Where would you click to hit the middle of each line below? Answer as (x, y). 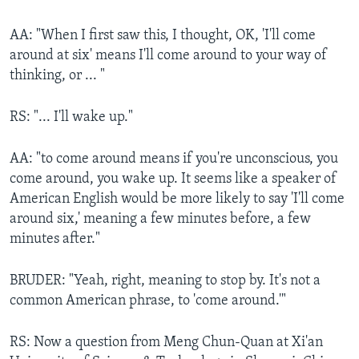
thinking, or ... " (57, 75)
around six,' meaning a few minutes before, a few (160, 219)
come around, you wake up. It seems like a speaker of (173, 179)
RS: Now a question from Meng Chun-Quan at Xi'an (166, 342)
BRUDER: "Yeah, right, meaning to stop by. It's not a (165, 280)
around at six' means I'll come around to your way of (168, 55)
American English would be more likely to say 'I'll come (177, 199)
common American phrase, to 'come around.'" (148, 301)
